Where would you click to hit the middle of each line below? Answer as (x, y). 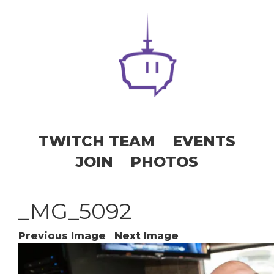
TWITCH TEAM (97, 141)
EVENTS (204, 141)
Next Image (146, 235)
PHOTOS (165, 161)
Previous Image (62, 235)
